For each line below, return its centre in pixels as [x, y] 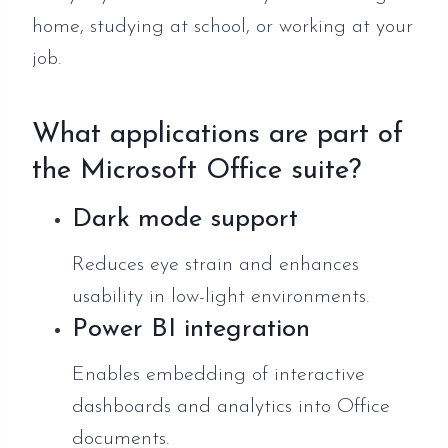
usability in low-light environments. [220, 296]
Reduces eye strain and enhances [215, 264]
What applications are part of [217, 134]
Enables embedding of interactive [218, 374]
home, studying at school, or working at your [222, 26]
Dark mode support [185, 219]
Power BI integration [191, 329]
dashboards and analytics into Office [231, 406]
